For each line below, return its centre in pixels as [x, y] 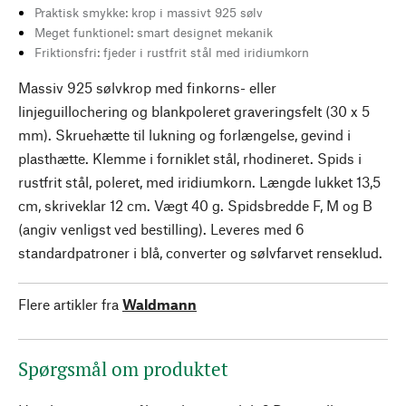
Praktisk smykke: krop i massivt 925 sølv [149, 12]
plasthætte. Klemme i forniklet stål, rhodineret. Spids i [190, 158]
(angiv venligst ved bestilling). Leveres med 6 [161, 228]
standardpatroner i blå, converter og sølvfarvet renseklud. [200, 252]
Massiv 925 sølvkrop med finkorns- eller [147, 87]
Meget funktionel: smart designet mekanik [154, 32]
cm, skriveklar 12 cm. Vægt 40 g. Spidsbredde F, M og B [195, 205]
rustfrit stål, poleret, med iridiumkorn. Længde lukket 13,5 [199, 181]
